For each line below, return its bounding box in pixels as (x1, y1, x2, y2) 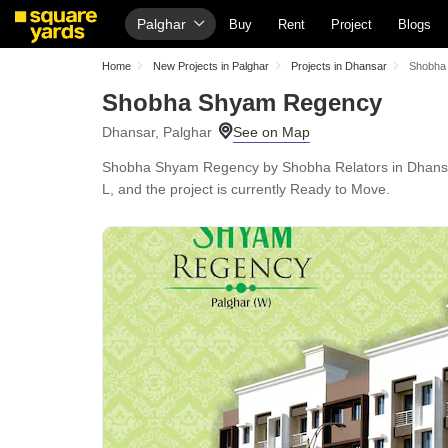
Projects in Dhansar (291, 60, 387, 72)
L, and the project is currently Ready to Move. (102, 181, 390, 197)
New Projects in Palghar (153, 60, 269, 72)
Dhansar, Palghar (102, 124, 212, 140)
